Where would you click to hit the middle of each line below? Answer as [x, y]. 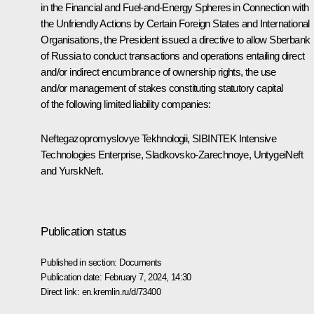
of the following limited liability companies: [126, 104]
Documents [141, 262]
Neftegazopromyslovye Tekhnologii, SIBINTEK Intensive [159, 138]
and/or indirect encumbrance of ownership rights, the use [158, 71]
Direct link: [61, 292]
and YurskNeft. [72, 170]
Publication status [84, 231]
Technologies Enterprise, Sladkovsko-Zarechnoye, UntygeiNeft [172, 154]
